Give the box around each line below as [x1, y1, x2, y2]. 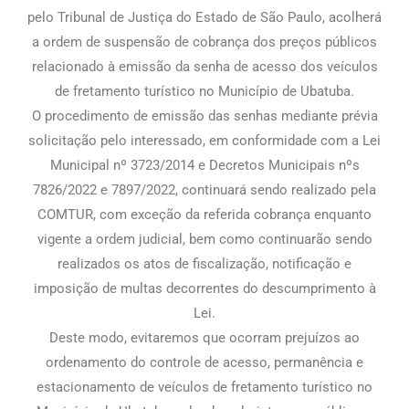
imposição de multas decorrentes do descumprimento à [33, 279, 376, 297]
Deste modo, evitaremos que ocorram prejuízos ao [49, 329, 360, 346]
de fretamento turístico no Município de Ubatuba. [55, 82, 354, 100]
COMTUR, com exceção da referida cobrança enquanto [37, 205, 372, 223]
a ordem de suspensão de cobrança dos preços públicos [32, 33, 377, 50]
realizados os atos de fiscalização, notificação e [58, 255, 351, 272]
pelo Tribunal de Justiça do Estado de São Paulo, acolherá [27, 8, 382, 26]
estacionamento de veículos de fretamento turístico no [37, 378, 372, 395]
